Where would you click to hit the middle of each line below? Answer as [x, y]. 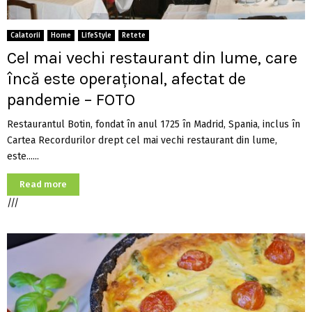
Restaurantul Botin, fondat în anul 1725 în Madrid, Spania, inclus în [154, 125]
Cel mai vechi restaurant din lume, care [152, 58]
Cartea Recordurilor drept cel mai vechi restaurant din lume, [142, 141]
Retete [134, 36]
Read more [43, 185]
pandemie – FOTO [71, 100]
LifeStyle [96, 36]
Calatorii [25, 36]
